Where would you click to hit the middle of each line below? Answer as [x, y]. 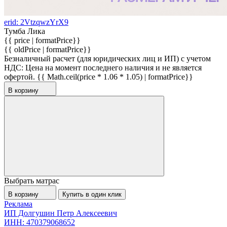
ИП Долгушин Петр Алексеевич [61, 213]
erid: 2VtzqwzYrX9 [36, 22]
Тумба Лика [25, 31]
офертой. [20, 77]
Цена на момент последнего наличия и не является [113, 67]
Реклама [18, 204]
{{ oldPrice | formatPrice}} [48, 49]
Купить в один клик [92, 194]
